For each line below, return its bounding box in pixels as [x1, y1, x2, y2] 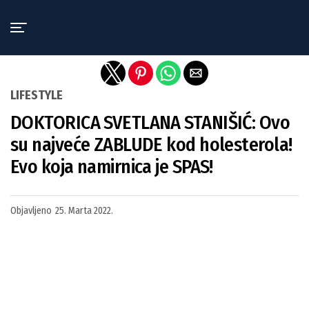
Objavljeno [10, 205, 52, 217]
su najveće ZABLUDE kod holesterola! [10, 133, 292, 156]
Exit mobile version [104, 9, 205, 23]
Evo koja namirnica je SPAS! [10, 155, 213, 178]
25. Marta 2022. [55, 205, 113, 217]
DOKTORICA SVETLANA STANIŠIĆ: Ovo [10, 111, 290, 134]
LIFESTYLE [10, 88, 63, 103]
